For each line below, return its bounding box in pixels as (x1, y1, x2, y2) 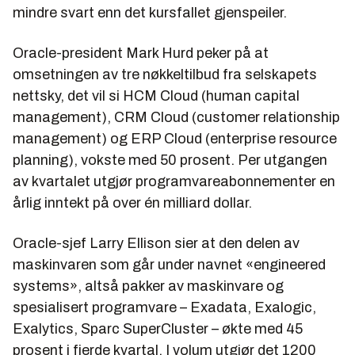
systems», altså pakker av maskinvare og (13, 277, 284, 294)
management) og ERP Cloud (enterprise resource (13, 130, 337, 147)
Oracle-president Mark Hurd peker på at (13, 44, 269, 61)
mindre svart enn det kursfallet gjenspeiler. (13, 4, 287, 21)
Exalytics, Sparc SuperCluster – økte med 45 (13, 320, 303, 337)
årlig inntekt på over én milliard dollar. (13, 194, 252, 211)
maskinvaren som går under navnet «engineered (13, 256, 326, 273)
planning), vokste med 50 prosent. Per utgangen (13, 151, 327, 168)
